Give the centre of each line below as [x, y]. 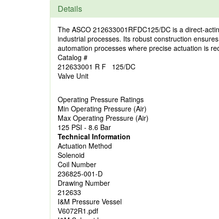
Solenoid [71, 155]
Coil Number [77, 164]
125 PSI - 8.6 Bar [84, 127]
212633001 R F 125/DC [97, 66]
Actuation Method [85, 146]
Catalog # [73, 57]
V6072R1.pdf [78, 211]
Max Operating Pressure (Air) [103, 118]
